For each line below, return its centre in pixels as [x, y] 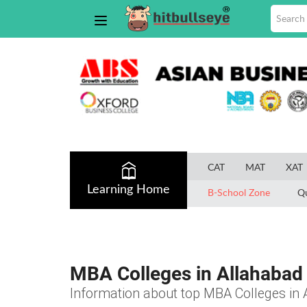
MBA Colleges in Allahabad [186, 273]
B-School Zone [239, 192]
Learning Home [128, 189]
